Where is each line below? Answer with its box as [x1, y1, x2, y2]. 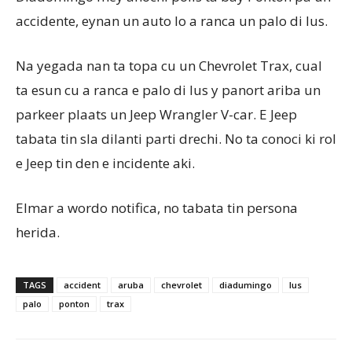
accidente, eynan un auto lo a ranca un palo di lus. [16, 12, 328, 30]
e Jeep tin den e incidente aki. [16, 154, 195, 172]
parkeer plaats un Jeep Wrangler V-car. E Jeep [16, 105, 297, 123]
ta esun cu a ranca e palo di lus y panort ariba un [16, 81, 321, 99]
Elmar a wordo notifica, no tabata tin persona [16, 199, 298, 217]
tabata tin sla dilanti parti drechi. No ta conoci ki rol [16, 130, 336, 148]
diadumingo [219, 279, 272, 291]
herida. [16, 223, 60, 241]
